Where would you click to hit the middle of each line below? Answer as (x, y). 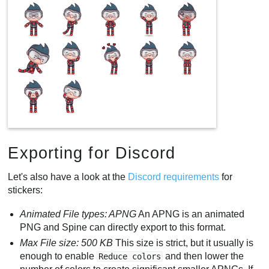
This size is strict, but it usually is (183, 243)
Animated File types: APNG (78, 214)
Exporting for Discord (92, 153)
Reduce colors (130, 256)
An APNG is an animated (191, 214)
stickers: (26, 190)
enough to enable (59, 256)
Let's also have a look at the (68, 177)
